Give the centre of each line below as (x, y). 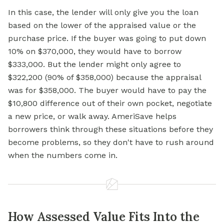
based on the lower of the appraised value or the (102, 25)
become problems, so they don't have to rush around (111, 142)
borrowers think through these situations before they (110, 129)
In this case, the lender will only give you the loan (103, 12)
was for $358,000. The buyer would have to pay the (107, 90)
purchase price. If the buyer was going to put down (107, 38)
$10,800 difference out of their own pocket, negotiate (110, 103)
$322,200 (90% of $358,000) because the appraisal (104, 77)
